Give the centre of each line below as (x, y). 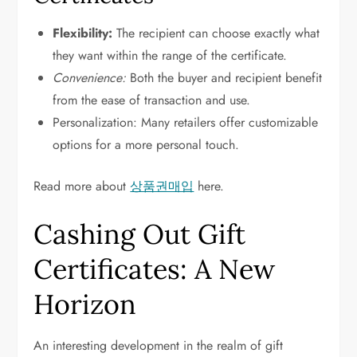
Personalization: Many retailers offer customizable (186, 122)
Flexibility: (83, 33)
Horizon (85, 304)
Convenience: (90, 78)
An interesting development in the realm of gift (159, 345)
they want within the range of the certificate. (170, 55)
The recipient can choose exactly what (216, 33)
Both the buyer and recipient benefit (224, 78)
